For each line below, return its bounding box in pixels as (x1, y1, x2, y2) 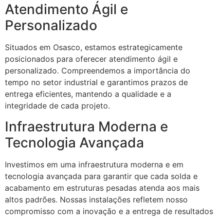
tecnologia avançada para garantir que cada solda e (5, 171, 198, 181)
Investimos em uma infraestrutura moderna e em (5, 159, 183, 169)
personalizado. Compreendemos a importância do (5, 66, 190, 76)
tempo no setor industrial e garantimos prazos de (5, 77, 188, 88)
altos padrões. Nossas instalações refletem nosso (5, 194, 188, 204)
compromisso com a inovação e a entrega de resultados (5, 206, 213, 216)
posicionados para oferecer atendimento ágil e (5, 54, 178, 64)
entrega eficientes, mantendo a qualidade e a (5, 89, 171, 99)
